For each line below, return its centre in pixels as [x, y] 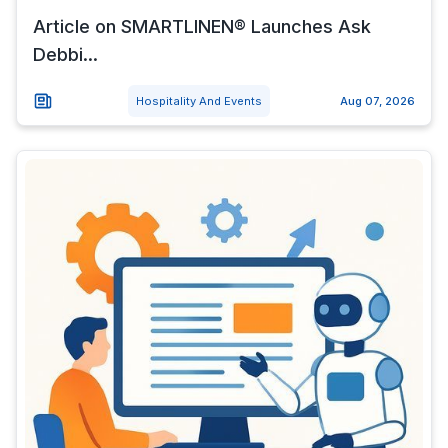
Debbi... [65, 54]
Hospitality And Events [198, 101]
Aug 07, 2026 [377, 101]
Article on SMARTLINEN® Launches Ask [202, 26]
